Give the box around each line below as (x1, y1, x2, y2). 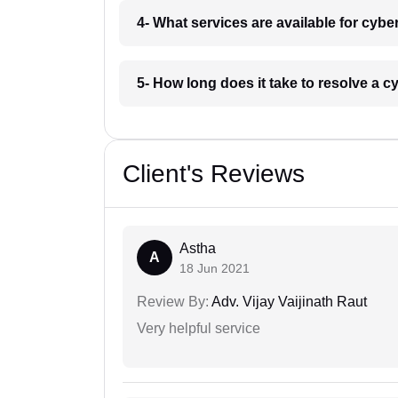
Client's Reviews (123, 160, 305, 188)
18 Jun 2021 (179, 261, 250, 276)
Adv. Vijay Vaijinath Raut (209, 294, 367, 310)
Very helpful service (137, 321, 260, 337)
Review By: (137, 294, 209, 310)
